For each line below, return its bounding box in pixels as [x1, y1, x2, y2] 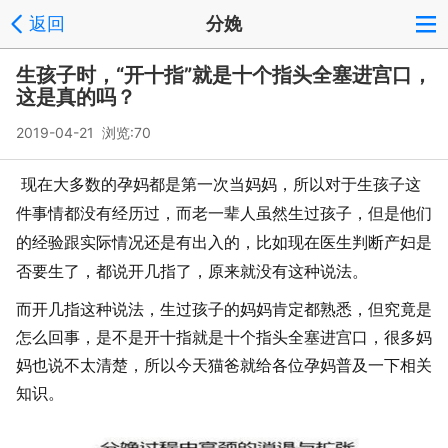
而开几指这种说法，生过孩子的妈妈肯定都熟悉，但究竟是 [16, 301, 432, 319]
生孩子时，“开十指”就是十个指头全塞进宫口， [16, 63, 432, 87]
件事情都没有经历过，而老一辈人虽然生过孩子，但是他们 [16, 205, 432, 222]
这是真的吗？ [16, 85, 136, 109]
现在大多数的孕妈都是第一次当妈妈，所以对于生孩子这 [21, 176, 421, 193]
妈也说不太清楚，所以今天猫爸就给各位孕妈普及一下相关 [16, 357, 432, 375]
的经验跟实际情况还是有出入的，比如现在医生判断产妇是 [16, 234, 432, 251]
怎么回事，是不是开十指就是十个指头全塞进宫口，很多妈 [16, 329, 432, 347]
